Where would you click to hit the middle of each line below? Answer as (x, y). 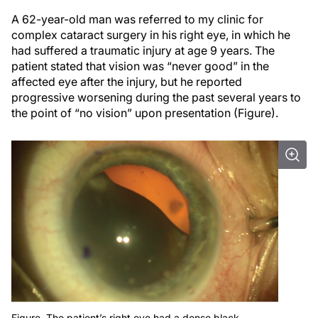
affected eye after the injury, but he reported (127, 82)
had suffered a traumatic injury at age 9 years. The (143, 50)
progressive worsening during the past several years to (156, 97)
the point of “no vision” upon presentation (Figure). (145, 113)
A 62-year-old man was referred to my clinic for (137, 19)
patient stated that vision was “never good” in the (140, 66)
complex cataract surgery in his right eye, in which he (151, 35)
